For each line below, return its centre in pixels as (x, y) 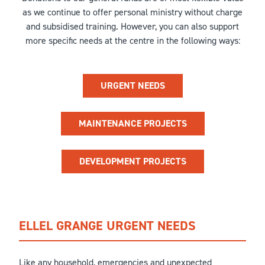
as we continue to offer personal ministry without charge (132, 12)
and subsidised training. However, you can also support (132, 26)
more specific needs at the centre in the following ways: (132, 41)
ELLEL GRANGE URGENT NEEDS (107, 226)
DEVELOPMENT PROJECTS (132, 161)
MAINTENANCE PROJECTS (132, 123)
